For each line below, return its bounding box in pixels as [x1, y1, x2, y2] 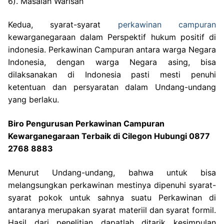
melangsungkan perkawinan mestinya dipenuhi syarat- [8, 179, 216, 190]
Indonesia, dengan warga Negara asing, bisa [8, 57, 216, 67]
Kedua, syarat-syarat [8, 19, 118, 30]
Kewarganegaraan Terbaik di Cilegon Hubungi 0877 [8, 131, 210, 141]
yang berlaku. [8, 94, 59, 105]
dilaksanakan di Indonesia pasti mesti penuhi [8, 69, 216, 80]
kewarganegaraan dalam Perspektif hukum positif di [8, 32, 216, 42]
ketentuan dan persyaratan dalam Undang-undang [8, 82, 216, 92]
